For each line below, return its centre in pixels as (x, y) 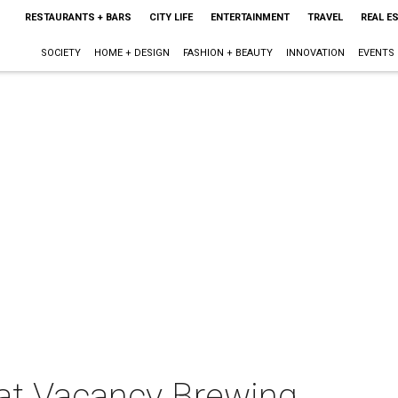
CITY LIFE (171, 17)
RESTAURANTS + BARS (78, 17)
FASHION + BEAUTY (227, 53)
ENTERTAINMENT (250, 17)
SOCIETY (60, 53)
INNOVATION (315, 53)
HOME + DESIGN (131, 53)
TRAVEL (325, 17)
